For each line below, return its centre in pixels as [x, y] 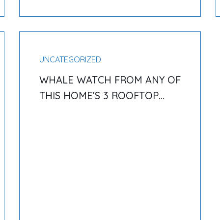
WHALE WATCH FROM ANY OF [110, 80]
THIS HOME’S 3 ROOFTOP [99, 96]
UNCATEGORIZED [70, 59]
